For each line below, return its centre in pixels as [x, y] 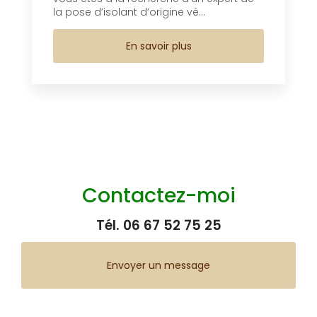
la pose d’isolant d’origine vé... [129, 12]
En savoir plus [158, 46]
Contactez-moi [158, 195]
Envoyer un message [158, 265]
